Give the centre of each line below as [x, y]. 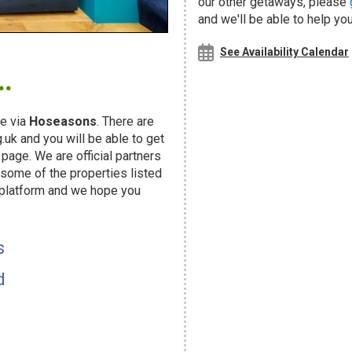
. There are [125, 121]
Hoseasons [63, 121]
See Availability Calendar [284, 52]
